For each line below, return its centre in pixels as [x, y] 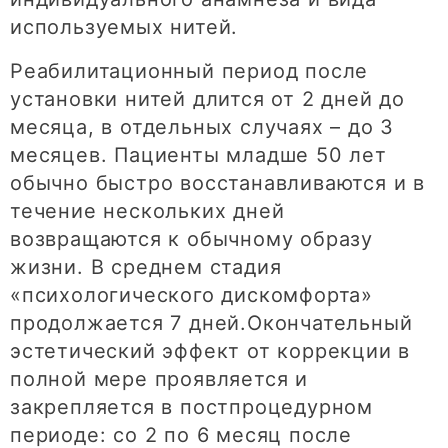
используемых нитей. [124, 26]
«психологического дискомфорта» [191, 294]
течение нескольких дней [147, 210]
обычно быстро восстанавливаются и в [217, 182]
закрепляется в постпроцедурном [191, 406]
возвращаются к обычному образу [191, 238]
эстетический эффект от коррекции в [210, 350]
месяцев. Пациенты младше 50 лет [198, 154]
